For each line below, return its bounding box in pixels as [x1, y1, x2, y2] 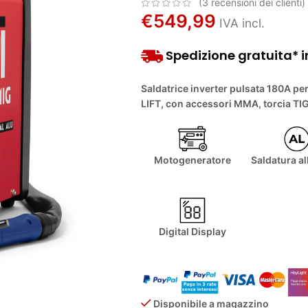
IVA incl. [219, 16, 265, 31]
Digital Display [159, 225, 227, 238]
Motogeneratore [154, 154, 232, 166]
